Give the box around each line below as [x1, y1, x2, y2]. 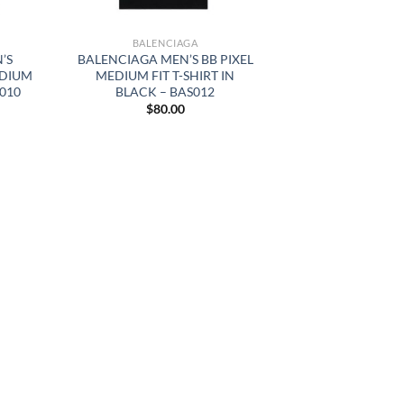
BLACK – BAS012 [115, 83, 216, 99]
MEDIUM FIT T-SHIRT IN [96, 67, 235, 83]
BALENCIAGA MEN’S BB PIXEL [77, 50, 253, 67]
